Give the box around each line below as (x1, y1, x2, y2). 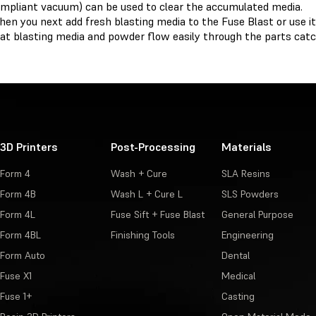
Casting (221, 290, 255, 303)
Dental (221, 249, 250, 262)
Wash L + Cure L (110, 188, 183, 201)
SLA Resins (221, 167, 270, 181)
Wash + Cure (110, 167, 167, 181)
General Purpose (221, 208, 293, 221)
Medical (221, 269, 255, 283)
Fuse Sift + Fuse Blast (110, 208, 205, 221)
